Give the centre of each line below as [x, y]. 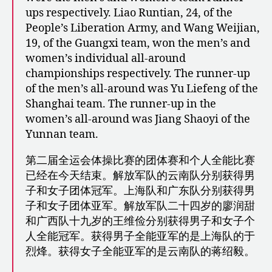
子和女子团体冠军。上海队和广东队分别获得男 [140, 191]
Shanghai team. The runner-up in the [121, 104]
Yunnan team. [62, 134]
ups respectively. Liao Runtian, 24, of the [129, 13]
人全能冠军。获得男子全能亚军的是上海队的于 [140, 236]
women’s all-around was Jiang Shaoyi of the [138, 119]
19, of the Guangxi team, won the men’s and [138, 43]
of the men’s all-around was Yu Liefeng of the [142, 89]
